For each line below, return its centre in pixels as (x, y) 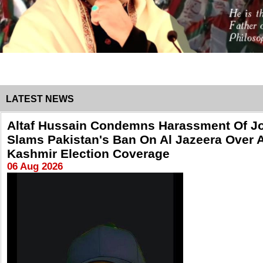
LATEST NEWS (40, 99)
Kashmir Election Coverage (88, 154)
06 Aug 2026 (35, 166)
